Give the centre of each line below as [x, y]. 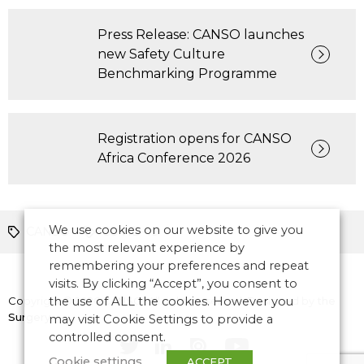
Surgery [29, 317]
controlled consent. [107, 337]
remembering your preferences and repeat [179, 266]
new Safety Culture [161, 54]
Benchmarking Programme [188, 74]
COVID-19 [130, 232]
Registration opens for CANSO [194, 139]
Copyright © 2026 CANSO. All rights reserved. [128, 301]
